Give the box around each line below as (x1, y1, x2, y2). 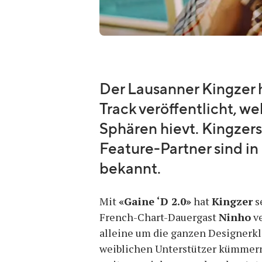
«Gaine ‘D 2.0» (119, 194, 191, 208)
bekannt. (99, 159, 161, 179)
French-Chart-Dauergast (99, 210, 219, 224)
